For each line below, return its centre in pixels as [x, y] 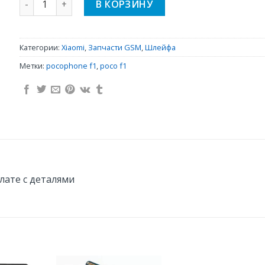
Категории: [40, 47]
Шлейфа [160, 47]
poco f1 [113, 65]
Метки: [33, 65]
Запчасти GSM [114, 47]
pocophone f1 [71, 65]
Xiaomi [73, 47]
